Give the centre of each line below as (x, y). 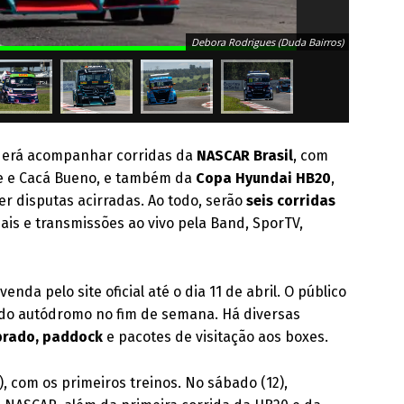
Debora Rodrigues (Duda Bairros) (268, 42)
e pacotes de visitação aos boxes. (216, 337)
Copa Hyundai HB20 (264, 178)
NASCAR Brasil (245, 156)
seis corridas (291, 201)
